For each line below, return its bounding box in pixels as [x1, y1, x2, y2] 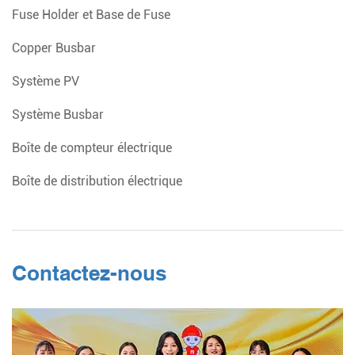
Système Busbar [12, 106, 104, 122]
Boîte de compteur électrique [12, 139, 172, 155]
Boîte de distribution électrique [12, 173, 182, 189]
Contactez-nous [12, 261, 166, 285]
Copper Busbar [12, 40, 96, 55]
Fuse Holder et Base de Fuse [12, 6, 170, 22]
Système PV [12, 73, 79, 89]
